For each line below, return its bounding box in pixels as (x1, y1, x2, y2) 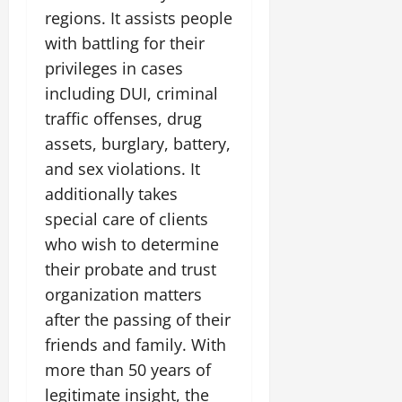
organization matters (45, 284, 202, 305)
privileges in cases (45, 57, 183, 79)
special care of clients (45, 208, 208, 230)
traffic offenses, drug (45, 108, 202, 129)
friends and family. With (45, 334, 226, 355)
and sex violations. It (45, 158, 200, 179)
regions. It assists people (45, 7, 232, 29)
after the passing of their (45, 309, 231, 330)
